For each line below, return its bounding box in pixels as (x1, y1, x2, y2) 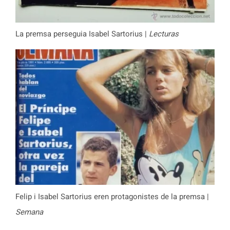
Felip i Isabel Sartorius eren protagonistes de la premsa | (15, 191, 209, 201)
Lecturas (149, 29, 179, 39)
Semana (15, 207, 43, 217)
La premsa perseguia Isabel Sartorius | (15, 29, 149, 39)
